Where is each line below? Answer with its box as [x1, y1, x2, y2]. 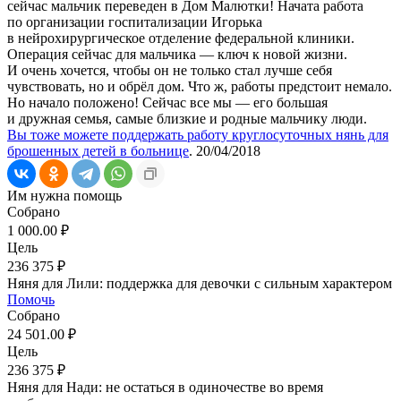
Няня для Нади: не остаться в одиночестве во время [7, 379, 323, 395]
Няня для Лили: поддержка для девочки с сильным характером [7, 275, 392, 291]
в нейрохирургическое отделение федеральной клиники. [7, 30, 354, 46]
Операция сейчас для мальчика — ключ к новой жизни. [7, 46, 347, 62]
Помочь [7, 291, 55, 307]
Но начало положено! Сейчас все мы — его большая [7, 94, 328, 110]
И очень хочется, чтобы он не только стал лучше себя [7, 62, 332, 78]
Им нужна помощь [7, 187, 122, 203]
